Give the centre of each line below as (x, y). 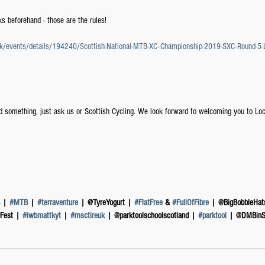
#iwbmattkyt (42, 216)
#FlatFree (148, 203)
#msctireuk (88, 216)
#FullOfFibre (190, 203)
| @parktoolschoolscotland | (151, 216)
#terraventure (58, 203)
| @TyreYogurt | (106, 203)
